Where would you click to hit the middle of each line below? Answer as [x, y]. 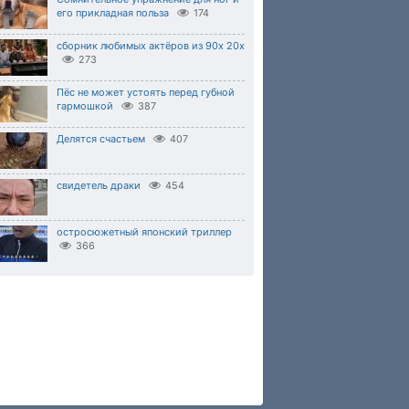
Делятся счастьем [101, 139]
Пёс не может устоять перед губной [146, 92]
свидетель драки [99, 185]
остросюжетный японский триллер [144, 232]
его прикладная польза [113, 13]
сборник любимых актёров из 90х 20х [151, 46]
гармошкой [85, 106]
